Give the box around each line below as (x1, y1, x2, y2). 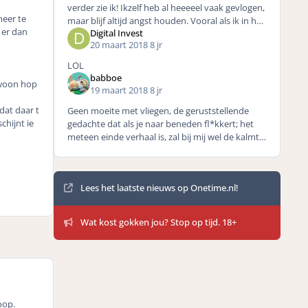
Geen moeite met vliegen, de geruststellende (67, 104, 250, 117)
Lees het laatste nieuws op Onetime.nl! (80, 181, 239, 195)
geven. (67, 143, 95, 156)
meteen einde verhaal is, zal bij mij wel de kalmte (67, 130, 265, 143)
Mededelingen (52, 170, 111, 183)
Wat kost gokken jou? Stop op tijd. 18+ (80, 216, 236, 229)
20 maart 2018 (89, 38, 150, 52)
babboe (89, 71, 122, 85)
